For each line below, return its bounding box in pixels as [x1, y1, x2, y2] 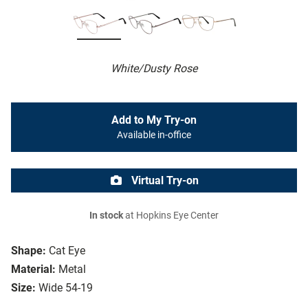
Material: [11, 263, 56, 276]
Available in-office [117, 129, 191, 142]
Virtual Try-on [129, 174, 199, 188]
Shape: [11, 244, 46, 258]
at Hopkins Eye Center [123, 210, 219, 222]
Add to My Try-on [111, 113, 197, 127]
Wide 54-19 [38, 281, 93, 295]
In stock [89, 210, 123, 222]
